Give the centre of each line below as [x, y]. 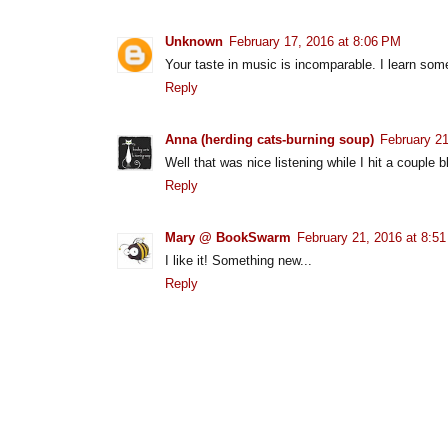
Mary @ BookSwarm [228, 237]
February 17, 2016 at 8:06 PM [315, 41]
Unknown [194, 41]
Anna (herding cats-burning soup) [269, 139]
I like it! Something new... [238, 260]
